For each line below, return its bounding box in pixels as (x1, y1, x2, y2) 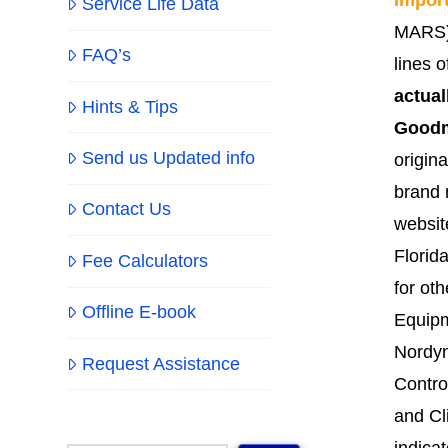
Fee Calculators (81, 250, 208, 271)
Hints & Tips (81, 96, 178, 117)
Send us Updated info (81, 148, 255, 169)
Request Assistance (81, 353, 240, 374)
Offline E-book (81, 302, 196, 323)
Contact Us (81, 199, 171, 220)
